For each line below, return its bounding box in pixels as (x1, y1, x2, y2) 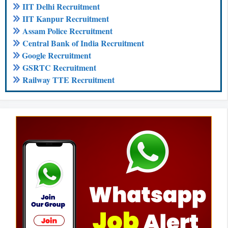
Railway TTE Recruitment (22, 74, 115, 85)
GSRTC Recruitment (22, 62, 96, 73)
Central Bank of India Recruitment (22, 37, 144, 49)
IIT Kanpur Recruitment (22, 13, 109, 24)
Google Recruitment (22, 49, 91, 61)
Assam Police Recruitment (22, 25, 112, 37)
